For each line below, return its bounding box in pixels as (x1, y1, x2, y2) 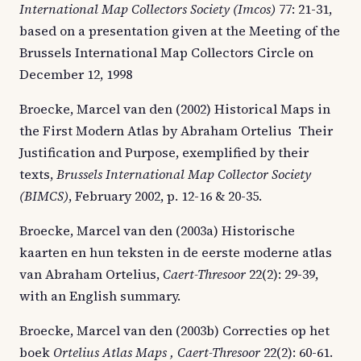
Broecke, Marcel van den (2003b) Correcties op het (19, 321, 330, 339)
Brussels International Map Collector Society (56, 164, 311, 183)
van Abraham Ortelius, (19, 264, 163, 283)
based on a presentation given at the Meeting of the (19, 21, 340, 39)
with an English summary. (19, 286, 180, 305)
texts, (19, 164, 56, 183)
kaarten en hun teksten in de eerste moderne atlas (19, 243, 332, 261)
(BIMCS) (19, 186, 68, 205)
